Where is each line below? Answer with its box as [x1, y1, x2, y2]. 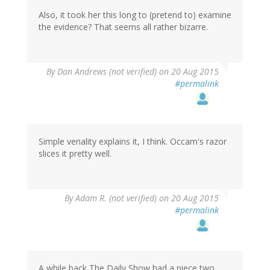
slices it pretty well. [39, 148, 111, 160]
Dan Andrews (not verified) [57, 66, 157, 78]
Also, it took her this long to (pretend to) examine [39, 9, 231, 21]
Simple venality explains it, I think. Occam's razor [39, 136, 227, 148]
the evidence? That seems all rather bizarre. [39, 21, 208, 33]
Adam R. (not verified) [75, 192, 157, 204]
